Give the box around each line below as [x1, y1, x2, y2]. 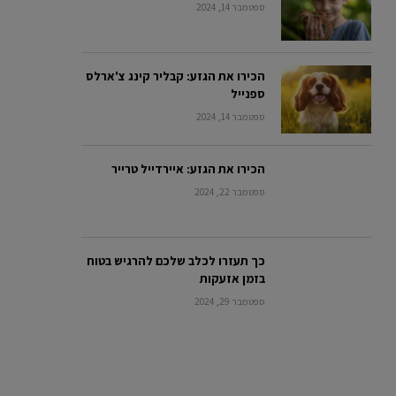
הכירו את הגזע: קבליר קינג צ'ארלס [86, 68, 265, 85]
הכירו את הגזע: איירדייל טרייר [111, 160, 265, 177]
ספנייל [231, 86, 265, 103]
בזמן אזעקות [200, 270, 265, 287]
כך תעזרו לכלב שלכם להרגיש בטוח [87, 253, 265, 270]
